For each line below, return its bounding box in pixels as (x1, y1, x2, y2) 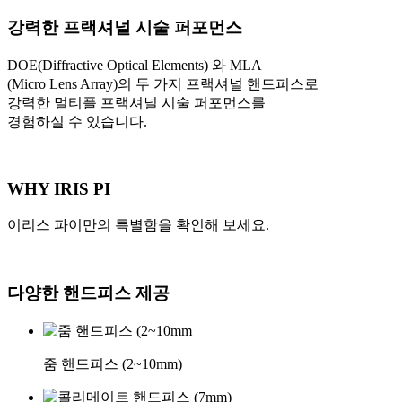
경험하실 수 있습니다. (7, 114, 147, 130)
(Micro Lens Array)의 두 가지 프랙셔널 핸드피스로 (7, 76, 319, 92)
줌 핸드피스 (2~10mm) (43, 356, 182, 372)
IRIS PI (54, 179, 110, 198)
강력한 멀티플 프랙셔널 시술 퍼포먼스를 (7, 95, 266, 111)
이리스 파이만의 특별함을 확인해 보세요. (7, 216, 269, 232)
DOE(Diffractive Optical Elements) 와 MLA (7, 57, 262, 74)
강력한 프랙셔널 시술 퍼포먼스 (7, 18, 242, 38)
